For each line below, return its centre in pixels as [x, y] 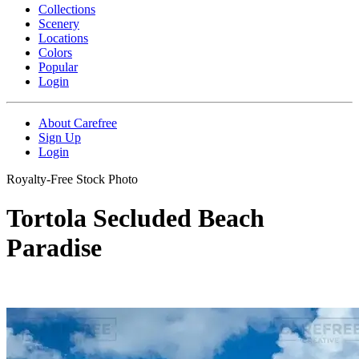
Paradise [54, 248]
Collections [67, 9]
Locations [63, 38]
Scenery [59, 23]
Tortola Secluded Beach [135, 218]
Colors [55, 52]
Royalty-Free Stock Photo [72, 179]
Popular [58, 67]
